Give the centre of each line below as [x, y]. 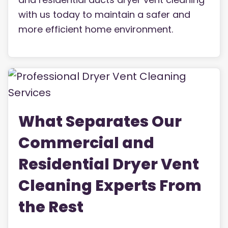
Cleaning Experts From [110, 186]
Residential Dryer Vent [109, 165]
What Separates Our [100, 122]
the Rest [51, 207]
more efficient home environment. [96, 30]
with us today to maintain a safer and [104, 15]
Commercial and [86, 143]
